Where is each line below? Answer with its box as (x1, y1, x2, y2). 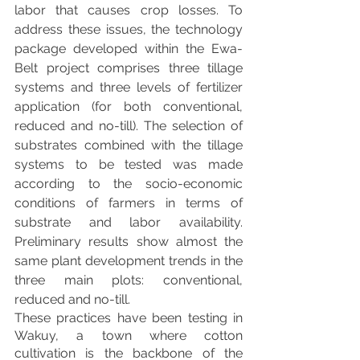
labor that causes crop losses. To (14, 2, 243, 18)
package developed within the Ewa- (14, 40, 243, 56)
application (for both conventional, (14, 98, 243, 114)
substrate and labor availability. (14, 214, 243, 230)
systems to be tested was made (14, 156, 243, 172)
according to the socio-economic (14, 175, 243, 191)
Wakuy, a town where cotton (14, 327, 243, 343)
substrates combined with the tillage (14, 137, 243, 153)
